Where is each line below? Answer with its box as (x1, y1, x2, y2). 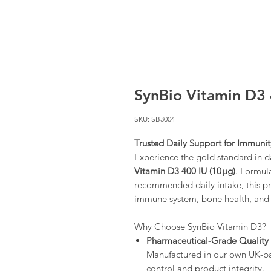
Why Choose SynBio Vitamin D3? (134, 221, 266, 233)
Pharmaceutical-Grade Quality (146, 235, 269, 247)
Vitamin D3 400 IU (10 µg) (134, 165, 235, 177)
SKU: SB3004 (134, 114, 175, 124)
